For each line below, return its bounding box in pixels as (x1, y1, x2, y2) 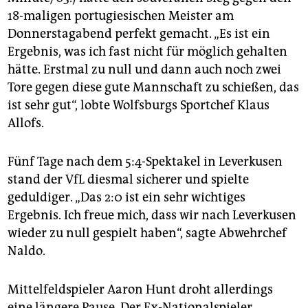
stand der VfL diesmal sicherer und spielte (8, 172, 249, 188)
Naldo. (8, 243, 45, 259)
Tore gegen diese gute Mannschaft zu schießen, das (8, 80, 299, 96)
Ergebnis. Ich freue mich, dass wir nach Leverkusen (8, 208, 296, 223)
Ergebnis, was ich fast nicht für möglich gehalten (8, 44, 287, 60)
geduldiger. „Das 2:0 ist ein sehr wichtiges (8, 190, 245, 206)
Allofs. (8, 115, 44, 131)
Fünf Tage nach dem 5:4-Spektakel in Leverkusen (8, 154, 283, 170)
